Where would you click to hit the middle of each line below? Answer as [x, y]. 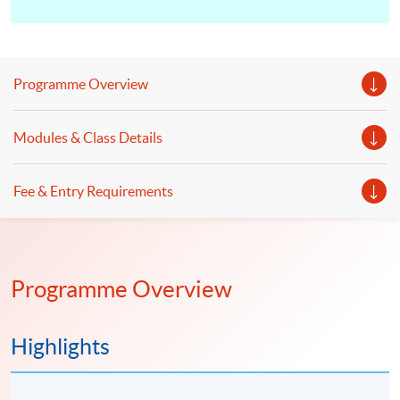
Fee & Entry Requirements [93, 192]
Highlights [60, 347]
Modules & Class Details [88, 138]
